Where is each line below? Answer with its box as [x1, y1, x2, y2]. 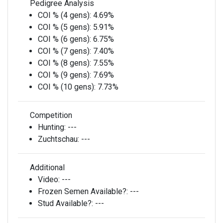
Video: [38, 175, 62, 184]
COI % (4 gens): [38, 10, 93, 20]
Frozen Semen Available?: [38, 187, 130, 196]
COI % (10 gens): [38, 82, 98, 92]
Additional [28, 163, 65, 172]
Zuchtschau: [38, 134, 81, 144]
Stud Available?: [38, 199, 95, 208]
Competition [28, 111, 72, 120]
